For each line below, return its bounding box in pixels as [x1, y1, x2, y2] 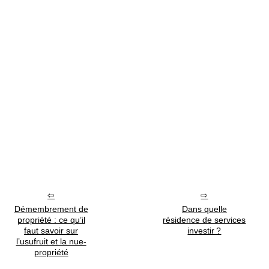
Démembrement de [14, 204, 88, 214]
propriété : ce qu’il [17, 214, 85, 225]
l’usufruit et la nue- [16, 236, 86, 246]
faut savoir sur [24, 225, 79, 235]
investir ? [187, 225, 222, 235]
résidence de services [163, 214, 246, 225]
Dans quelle [181, 204, 227, 214]
